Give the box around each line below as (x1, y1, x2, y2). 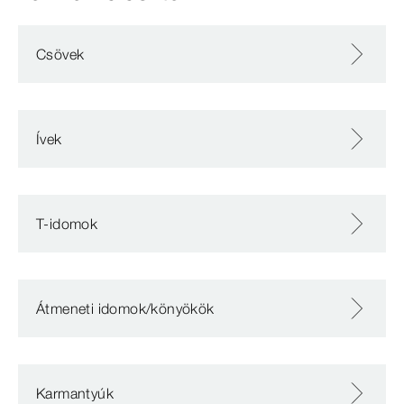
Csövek (36, 45, 85, 63)
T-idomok (36, 215, 98, 233)
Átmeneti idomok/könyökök (36, 299, 215, 317)
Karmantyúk (36, 384, 114, 402)
